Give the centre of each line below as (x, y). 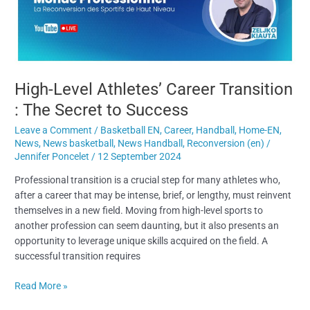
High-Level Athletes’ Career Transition (154, 89)
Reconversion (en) (226, 143)
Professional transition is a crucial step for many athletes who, (148, 180)
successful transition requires (78, 256)
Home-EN (259, 130)
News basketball (79, 143)
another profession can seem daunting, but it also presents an (147, 226)
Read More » (42, 285)
